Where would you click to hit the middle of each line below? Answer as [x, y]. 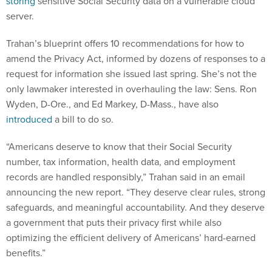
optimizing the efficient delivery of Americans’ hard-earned [131, 238]
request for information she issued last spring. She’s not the [131, 74]
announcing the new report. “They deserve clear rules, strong [136, 192]
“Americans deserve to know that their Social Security [119, 147]
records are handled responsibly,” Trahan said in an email [126, 177]
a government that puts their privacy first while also [114, 223]
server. [20, 16]
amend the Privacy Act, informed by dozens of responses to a [136, 59]
